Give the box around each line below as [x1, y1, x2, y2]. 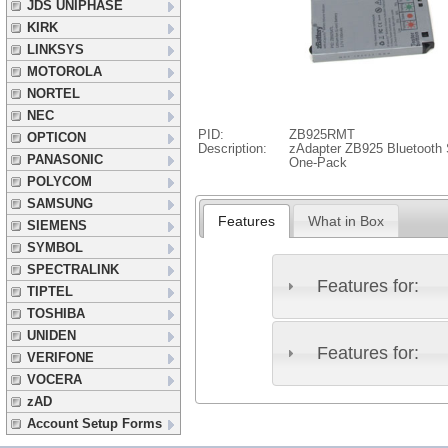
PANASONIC [27, 152, 103, 167]
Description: [198, 141, 267, 156]
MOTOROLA [27, 64, 102, 79]
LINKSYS [27, 42, 84, 57]
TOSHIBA [27, 306, 85, 321]
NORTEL [27, 86, 80, 101]
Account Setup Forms [27, 416, 162, 431]
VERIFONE [27, 350, 94, 365]
